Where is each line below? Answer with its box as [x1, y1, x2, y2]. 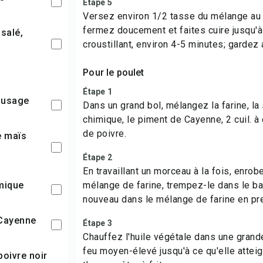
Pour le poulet [83, 67, 144, 78]
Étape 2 [83, 153, 113, 162]
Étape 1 [83, 87, 113, 96]
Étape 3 [83, 218, 113, 228]
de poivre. [83, 128, 127, 139]
